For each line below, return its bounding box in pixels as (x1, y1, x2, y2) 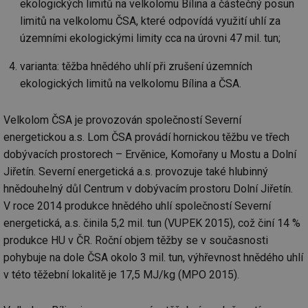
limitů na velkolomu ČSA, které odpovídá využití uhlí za (20, 14, 280, 28)
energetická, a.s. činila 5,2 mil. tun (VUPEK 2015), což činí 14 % (3, 216, 300, 230)
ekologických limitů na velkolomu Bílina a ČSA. (20, 77, 241, 91)
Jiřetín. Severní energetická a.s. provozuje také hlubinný (3, 164, 268, 178)
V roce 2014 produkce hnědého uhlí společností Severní (3, 199, 271, 212)
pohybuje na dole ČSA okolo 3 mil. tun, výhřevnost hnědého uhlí (3, 250, 303, 264)
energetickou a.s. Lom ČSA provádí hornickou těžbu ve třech (3, 130, 289, 144)
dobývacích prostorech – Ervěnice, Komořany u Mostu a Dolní (3, 147, 296, 161)
